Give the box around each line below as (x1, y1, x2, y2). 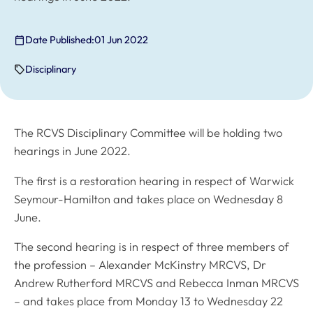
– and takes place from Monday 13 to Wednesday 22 (14, 294, 283, 309)
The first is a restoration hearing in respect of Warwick (14, 173, 294, 188)
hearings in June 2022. (14, 144, 131, 159)
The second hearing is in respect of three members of (14, 240, 289, 254)
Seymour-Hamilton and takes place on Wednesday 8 (14, 191, 283, 206)
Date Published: (25, 34, 95, 47)
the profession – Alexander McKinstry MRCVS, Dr (14, 258, 266, 272)
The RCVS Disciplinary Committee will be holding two (14, 126, 282, 140)
